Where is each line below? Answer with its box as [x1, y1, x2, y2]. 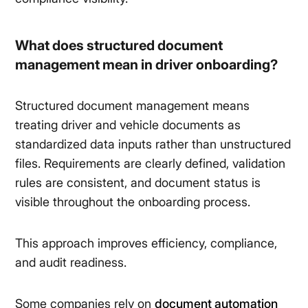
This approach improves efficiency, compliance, [15, 236, 278, 251]
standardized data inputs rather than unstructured [15, 137, 291, 152]
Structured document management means [15, 98, 250, 113]
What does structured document [15, 37, 223, 54]
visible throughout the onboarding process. [15, 195, 251, 210]
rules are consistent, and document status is [15, 175, 261, 190]
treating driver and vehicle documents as [15, 118, 241, 133]
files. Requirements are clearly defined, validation [15, 156, 286, 171]
